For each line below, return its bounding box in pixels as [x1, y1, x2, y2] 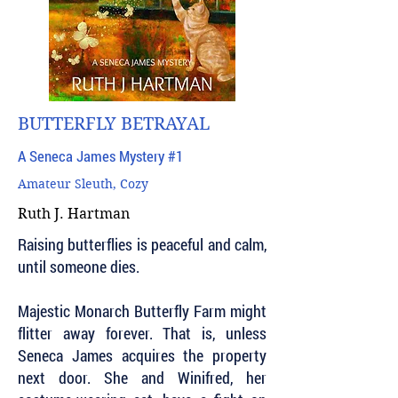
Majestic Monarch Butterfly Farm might [18, 300, 267, 322]
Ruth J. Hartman [18, 205, 130, 222]
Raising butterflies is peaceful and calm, [18, 234, 267, 255]
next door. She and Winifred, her [18, 367, 267, 388]
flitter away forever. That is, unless [18, 322, 267, 344]
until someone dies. [18, 256, 139, 277]
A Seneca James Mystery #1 [18, 146, 183, 166]
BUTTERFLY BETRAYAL [18, 114, 210, 134]
